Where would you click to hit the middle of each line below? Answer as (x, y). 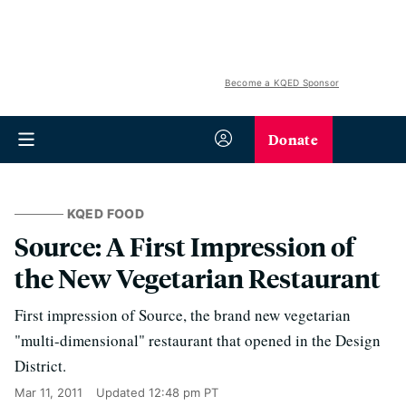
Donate (293, 139)
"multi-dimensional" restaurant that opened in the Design (198, 340)
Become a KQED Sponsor (281, 82)
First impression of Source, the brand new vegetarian (183, 315)
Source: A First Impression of (184, 246)
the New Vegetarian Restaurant (198, 278)
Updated (122, 392)
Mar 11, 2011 (48, 392)
